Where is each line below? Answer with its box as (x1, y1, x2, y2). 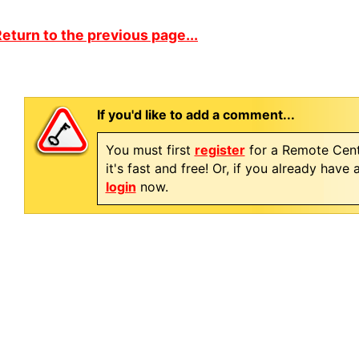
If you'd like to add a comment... (96, 107, 295, 123)
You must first (105, 142, 195, 158)
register (194, 142, 245, 158)
